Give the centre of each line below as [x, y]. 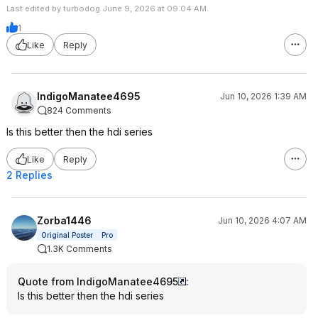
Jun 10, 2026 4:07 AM [262, 220]
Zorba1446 [64, 220]
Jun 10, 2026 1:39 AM [263, 96]
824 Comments [79, 110]
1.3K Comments [79, 249]
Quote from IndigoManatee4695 [98, 281]
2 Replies [29, 175]
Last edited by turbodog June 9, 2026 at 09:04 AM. [108, 9]
